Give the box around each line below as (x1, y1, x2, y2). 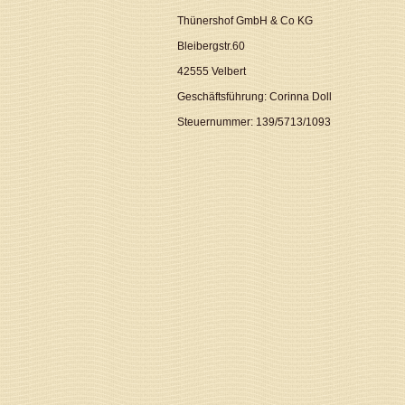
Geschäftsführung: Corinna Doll (177, 89, 333, 103)
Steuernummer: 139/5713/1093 (177, 115, 332, 128)
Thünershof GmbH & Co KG (177, 14, 314, 27)
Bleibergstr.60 (177, 39, 246, 52)
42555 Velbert (177, 64, 247, 78)
